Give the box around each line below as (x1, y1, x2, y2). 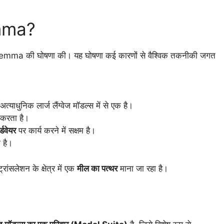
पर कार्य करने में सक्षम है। (16, 125, 95, 136)
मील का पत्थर (77, 163, 117, 173)
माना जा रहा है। (117, 163, 168, 173)
